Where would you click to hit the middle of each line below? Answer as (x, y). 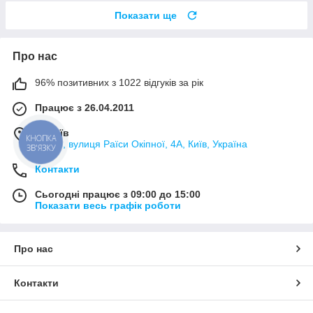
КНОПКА (41, 138)
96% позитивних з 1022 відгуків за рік (119, 82)
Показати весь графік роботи (108, 205)
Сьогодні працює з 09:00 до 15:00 (118, 194)
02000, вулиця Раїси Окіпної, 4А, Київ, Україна (141, 144)
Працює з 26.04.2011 (85, 107)
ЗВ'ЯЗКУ (41, 148)
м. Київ (52, 132)
